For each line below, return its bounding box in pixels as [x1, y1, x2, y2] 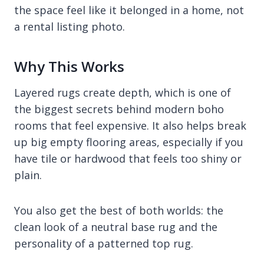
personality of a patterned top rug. [14, 236, 193, 250]
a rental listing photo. [14, 19, 125, 34]
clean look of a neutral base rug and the [14, 219, 217, 234]
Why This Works [14, 56, 124, 76]
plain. [14, 167, 42, 182]
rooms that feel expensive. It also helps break [14, 118, 246, 133]
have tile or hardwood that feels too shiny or [14, 151, 242, 166]
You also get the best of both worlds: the [14, 203, 223, 217]
